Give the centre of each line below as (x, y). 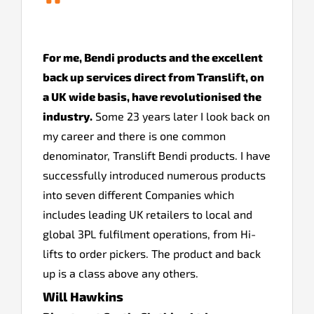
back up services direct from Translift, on (153, 77)
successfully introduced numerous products (154, 175)
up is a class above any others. (121, 273)
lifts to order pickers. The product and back (152, 254)
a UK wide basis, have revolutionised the (152, 97)
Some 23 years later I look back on (181, 116)
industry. (68, 116)
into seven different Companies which (138, 195)
